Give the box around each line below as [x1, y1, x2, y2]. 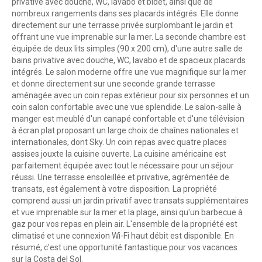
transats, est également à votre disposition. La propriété [12, 184, 217, 194]
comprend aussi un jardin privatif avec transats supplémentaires [12, 196, 249, 206]
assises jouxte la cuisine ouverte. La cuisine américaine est [12, 149, 226, 159]
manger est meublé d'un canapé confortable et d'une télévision [12, 114, 244, 124]
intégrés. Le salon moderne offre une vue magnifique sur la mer [12, 67, 246, 77]
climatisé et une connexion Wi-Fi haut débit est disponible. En [12, 231, 234, 241]
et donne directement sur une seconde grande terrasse [12, 79, 215, 89]
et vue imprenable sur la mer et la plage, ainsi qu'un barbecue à [12, 208, 243, 218]
